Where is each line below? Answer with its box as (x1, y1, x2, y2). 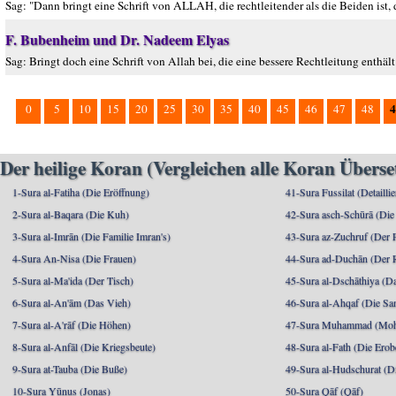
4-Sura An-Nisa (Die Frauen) (12, 251, 136, 265)
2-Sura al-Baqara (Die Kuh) (12, 207, 129, 221)
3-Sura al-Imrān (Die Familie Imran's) (12, 229, 171, 243)
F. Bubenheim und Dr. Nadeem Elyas (5, 29, 229, 49)
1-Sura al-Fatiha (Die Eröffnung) (12, 185, 149, 199)
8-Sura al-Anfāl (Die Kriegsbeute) (12, 339, 156, 354)
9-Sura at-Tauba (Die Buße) (12, 362, 127, 376)
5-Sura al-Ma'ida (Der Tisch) (12, 273, 133, 287)
